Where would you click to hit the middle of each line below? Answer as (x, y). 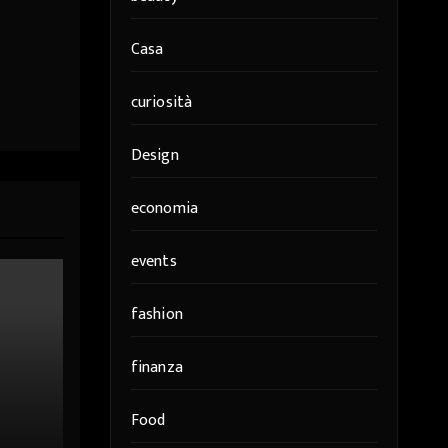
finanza (156, 367)
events (153, 261)
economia (164, 208)
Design (154, 155)
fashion (156, 314)
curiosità (161, 102)
